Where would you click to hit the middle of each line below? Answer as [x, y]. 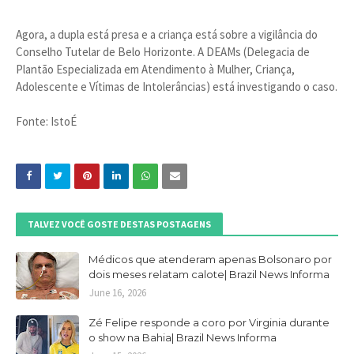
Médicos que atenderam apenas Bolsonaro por [210, 259]
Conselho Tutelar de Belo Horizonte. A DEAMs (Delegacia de [163, 52]
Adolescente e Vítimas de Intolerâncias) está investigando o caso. [177, 87]
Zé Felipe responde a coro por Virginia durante [209, 322]
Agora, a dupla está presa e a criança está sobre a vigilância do [167, 34]
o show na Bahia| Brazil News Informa [183, 337]
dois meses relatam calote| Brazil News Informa [209, 274]
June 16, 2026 [118, 293]
